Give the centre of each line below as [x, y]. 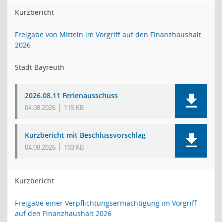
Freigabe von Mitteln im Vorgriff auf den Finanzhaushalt [108, 34]
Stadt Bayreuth [40, 67]
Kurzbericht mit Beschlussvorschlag [85, 135]
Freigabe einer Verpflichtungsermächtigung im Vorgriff [106, 203]
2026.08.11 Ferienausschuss [71, 95]
